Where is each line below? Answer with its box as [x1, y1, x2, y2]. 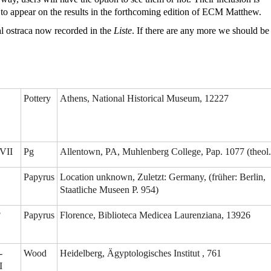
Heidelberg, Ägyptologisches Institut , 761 [60, 248, 221, 259]
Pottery [24, 93, 51, 104]
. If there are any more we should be [132, 25, 269, 36]
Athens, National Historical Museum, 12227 [60, 93, 229, 104]
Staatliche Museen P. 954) [60, 184, 158, 195]
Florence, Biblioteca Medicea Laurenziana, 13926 [60, 210, 250, 221]
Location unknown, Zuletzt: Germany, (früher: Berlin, [60, 172, 266, 183]
